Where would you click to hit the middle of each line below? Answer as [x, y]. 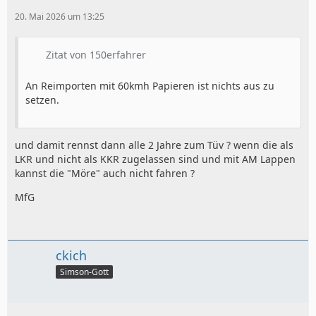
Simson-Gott [84, 272]
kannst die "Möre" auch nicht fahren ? [105, 174]
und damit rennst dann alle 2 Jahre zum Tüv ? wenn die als [154, 145]
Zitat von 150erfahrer [96, 55]
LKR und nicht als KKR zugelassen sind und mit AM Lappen [155, 159]
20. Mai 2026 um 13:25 [60, 17]
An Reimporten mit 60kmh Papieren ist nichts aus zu [150, 86]
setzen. [42, 100]
